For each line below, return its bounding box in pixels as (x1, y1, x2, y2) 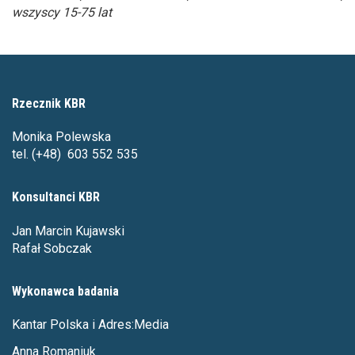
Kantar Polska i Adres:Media (12, 317, 169, 333)
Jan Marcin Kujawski (12, 223, 124, 239)
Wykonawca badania (12, 283, 119, 299)
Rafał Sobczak (12, 240, 92, 256)
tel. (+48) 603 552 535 (12, 146, 138, 162)
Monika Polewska (12, 128, 111, 144)
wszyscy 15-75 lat (12, 5, 112, 21)
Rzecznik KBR (12, 95, 86, 111)
